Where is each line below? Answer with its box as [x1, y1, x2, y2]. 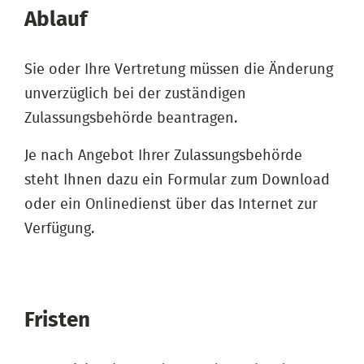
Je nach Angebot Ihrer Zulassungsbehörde [24, 148, 302, 163]
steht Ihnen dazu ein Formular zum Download [24, 172, 330, 188]
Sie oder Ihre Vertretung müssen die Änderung [24, 62, 333, 77]
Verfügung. [24, 221, 94, 236]
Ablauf [24, 8, 87, 30]
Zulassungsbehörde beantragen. [24, 110, 237, 126]
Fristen [24, 309, 90, 331]
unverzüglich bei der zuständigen [24, 86, 246, 102]
